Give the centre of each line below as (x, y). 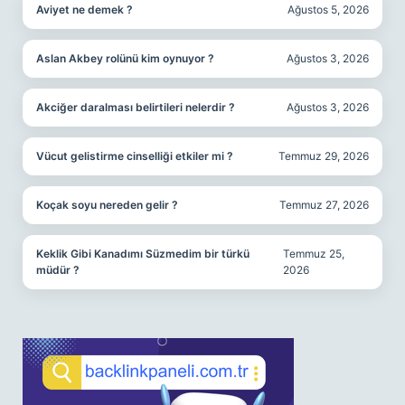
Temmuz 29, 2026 (324, 156)
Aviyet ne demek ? (85, 9)
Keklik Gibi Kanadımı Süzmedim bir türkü (143, 254)
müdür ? (58, 270)
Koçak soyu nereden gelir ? (107, 205)
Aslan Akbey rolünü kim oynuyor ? (125, 58)
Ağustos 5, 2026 (328, 9)
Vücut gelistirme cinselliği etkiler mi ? (135, 156)
